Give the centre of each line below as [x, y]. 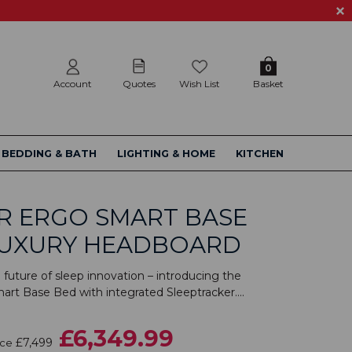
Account [73, 84]
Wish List [199, 84]
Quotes [139, 84]
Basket [268, 84]
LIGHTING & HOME [166, 154]
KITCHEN [259, 154]
